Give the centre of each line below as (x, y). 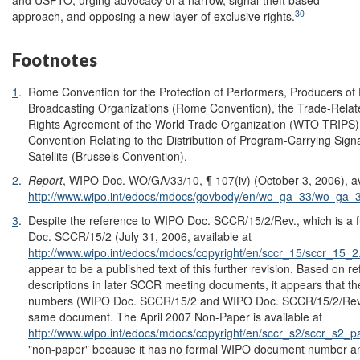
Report (45, 180)
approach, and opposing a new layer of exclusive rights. (153, 16)
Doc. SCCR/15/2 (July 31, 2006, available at (140, 236)
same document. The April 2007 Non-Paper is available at (175, 316)
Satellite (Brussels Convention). (108, 155)
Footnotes (55, 60)
